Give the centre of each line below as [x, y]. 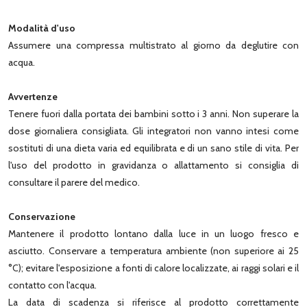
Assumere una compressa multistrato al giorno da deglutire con [153, 45]
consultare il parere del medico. [74, 182]
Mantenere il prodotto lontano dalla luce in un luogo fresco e [153, 233]
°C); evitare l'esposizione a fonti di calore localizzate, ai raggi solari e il [153, 268]
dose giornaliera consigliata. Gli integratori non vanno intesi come [153, 131]
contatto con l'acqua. [52, 285]
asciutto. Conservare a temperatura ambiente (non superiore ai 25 [153, 250]
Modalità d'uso [42, 28]
